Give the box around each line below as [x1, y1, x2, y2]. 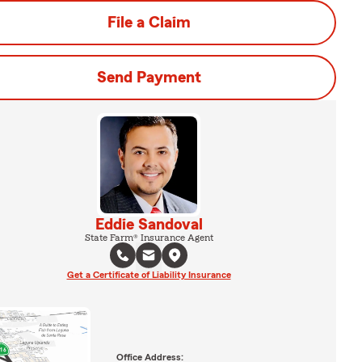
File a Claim [107, 15, 191, 31]
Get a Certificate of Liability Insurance [66, 270, 231, 280]
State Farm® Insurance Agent [84, 233, 213, 242]
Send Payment [96, 69, 201, 86]
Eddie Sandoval [95, 217, 203, 233]
